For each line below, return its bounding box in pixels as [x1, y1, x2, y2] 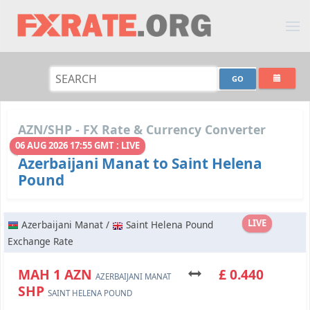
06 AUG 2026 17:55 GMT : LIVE [15, 139, 140, 152]
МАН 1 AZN [18, 265, 95, 284]
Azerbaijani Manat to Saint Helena [18, 154, 262, 174]
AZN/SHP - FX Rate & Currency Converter [18, 121, 266, 138]
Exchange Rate [8, 235, 73, 248]
